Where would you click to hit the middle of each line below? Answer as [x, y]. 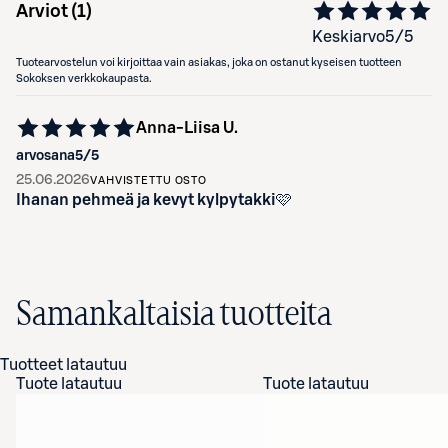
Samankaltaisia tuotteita [174, 315]
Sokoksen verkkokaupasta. [84, 78]
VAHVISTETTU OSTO [149, 180]
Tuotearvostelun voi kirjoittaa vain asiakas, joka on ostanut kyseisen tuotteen [209, 62]
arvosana [45, 156]
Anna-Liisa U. [187, 128]
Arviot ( [46, 11]
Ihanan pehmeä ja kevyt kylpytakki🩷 [154, 200]
